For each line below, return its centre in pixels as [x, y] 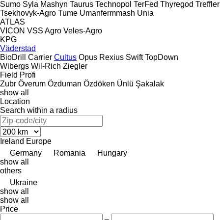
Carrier [40, 57]
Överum [32, 83]
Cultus [65, 57]
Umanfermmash [107, 13]
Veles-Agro [83, 30]
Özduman [65, 83]
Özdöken [99, 83]
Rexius [111, 57]
